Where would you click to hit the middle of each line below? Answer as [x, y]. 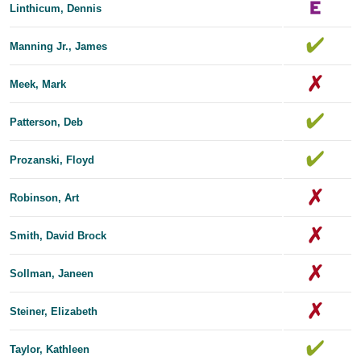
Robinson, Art [44, 197]
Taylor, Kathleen [50, 349]
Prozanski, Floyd [52, 160]
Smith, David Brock [58, 235]
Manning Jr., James [58, 46]
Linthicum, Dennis [56, 8]
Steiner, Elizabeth [54, 311]
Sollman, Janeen [52, 273]
